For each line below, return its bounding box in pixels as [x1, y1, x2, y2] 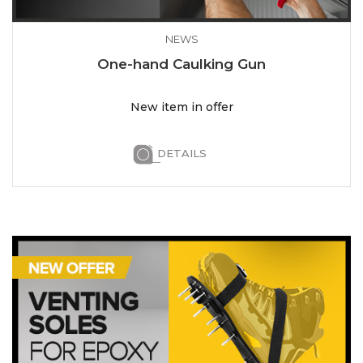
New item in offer [130, 100, 233, 115]
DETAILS [156, 147, 207, 160]
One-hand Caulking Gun [97, 56, 266, 73]
